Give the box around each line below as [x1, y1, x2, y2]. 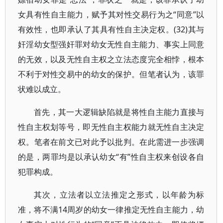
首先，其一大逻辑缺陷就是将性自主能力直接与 [34, 107, 205, 117]
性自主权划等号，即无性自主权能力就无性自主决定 [18, 121, 205, 132]
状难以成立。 [18, 84, 66, 95]
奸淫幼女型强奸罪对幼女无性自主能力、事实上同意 [18, 39, 205, 50]
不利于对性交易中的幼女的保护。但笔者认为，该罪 [18, 69, 205, 80]
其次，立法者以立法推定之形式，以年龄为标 [34, 189, 205, 200]
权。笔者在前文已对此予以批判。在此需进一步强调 [18, 136, 205, 147]
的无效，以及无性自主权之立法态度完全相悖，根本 [18, 54, 205, 65]
